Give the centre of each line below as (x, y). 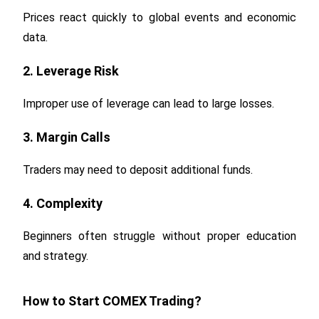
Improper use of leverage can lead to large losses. (149, 103)
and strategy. (56, 256)
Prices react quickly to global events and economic (159, 17)
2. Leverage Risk (71, 70)
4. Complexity (63, 203)
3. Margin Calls (67, 137)
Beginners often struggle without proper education (159, 236)
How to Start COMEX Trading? (113, 300)
